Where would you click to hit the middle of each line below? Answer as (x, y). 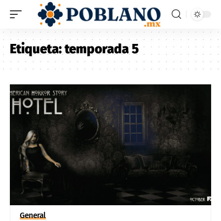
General (33, 215)
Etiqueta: (37, 49)
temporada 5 (102, 49)
